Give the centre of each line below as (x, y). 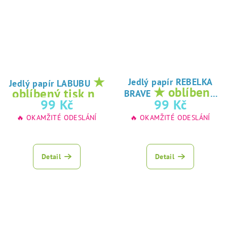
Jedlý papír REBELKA (170, 82)
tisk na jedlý (170, 104)
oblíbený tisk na (57, 94)
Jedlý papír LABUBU (51, 83)
